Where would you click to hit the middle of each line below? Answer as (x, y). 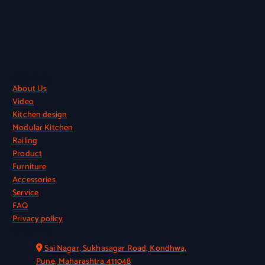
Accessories (34, 180)
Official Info (32, 230)
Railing (25, 141)
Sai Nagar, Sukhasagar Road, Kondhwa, (116, 248)
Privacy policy (38, 219)
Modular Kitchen (43, 128)
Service (26, 193)
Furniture (30, 167)
